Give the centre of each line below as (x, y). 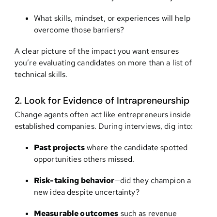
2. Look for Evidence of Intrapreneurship (102, 100)
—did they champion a (153, 180)
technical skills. (41, 74)
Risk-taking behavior (74, 180)
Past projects (59, 147)
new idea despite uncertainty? (86, 192)
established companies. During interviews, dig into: (104, 126)
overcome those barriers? (79, 30)
